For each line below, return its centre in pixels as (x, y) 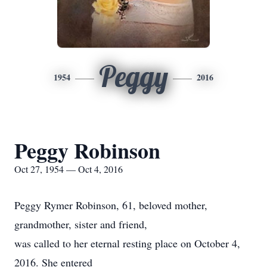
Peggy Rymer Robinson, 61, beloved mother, (111, 205)
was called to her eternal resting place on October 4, (127, 243)
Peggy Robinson (87, 150)
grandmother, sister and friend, (81, 224)
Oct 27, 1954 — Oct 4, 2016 (69, 169)
